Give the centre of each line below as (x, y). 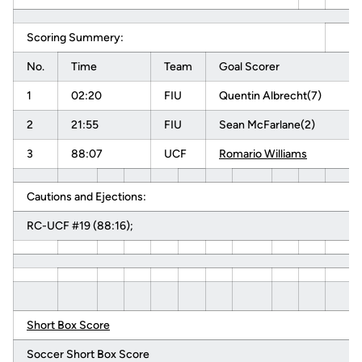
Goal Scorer (249, 67)
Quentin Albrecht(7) (270, 96)
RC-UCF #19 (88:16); (80, 226)
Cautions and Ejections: (86, 197)
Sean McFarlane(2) (267, 125)
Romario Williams (263, 154)
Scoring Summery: (75, 38)
